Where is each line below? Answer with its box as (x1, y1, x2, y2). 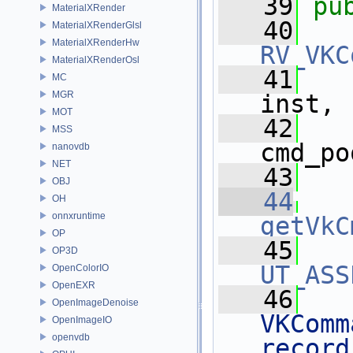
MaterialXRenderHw (52, 36, 139, 48)
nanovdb (52, 140, 90, 152)
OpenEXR (52, 279, 95, 291)
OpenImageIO (52, 314, 112, 325)
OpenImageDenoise (52, 296, 139, 308)
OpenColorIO (52, 262, 109, 273)
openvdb (52, 331, 90, 343)
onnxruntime (52, 210, 106, 221)
